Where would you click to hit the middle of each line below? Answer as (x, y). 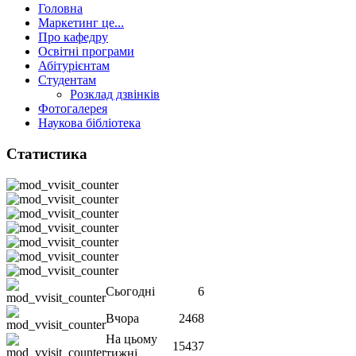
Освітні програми (86, 52)
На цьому (132, 339)
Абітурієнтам (74, 66)
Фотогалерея (73, 109)
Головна (60, 9)
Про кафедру (73, 37)
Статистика (47, 154)
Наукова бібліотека (89, 123)
